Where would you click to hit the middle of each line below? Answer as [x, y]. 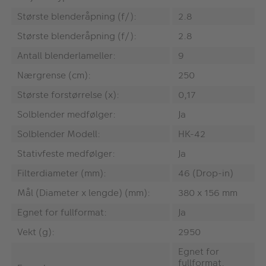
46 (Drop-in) [206, 173]
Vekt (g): [36, 232]
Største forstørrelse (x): [68, 95]
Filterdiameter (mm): [62, 173]
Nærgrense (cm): [54, 75]
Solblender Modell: [59, 134]
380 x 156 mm [208, 193]
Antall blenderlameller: [66, 56]
